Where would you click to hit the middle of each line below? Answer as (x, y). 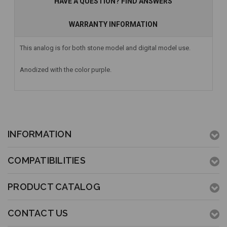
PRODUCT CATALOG (54, 187)
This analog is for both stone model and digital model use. (105, 48)
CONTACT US (38, 213)
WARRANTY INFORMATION (113, 25)
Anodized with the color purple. (66, 69)
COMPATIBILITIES (47, 161)
